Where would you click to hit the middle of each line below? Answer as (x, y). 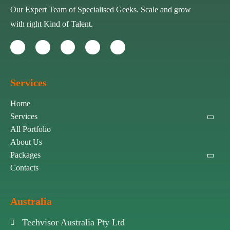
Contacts (24, 168)
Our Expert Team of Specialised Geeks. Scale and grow (101, 9)
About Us (26, 142)
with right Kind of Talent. (52, 24)
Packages (25, 155)
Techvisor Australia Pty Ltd (73, 223)
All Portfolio (31, 129)
